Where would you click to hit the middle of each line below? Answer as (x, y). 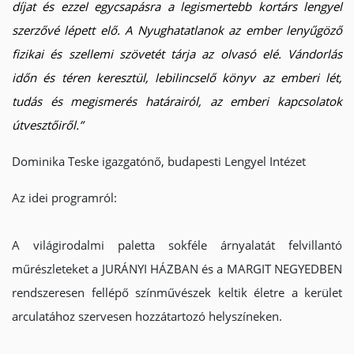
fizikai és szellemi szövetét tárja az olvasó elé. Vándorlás (177, 54)
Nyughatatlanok (180, 30)
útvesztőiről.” (47, 125)
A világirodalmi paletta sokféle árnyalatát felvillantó (177, 245)
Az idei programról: (64, 198)
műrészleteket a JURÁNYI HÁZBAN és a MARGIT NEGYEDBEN (177, 269)
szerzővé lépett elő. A (75, 30)
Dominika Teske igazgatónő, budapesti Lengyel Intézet (159, 161)
